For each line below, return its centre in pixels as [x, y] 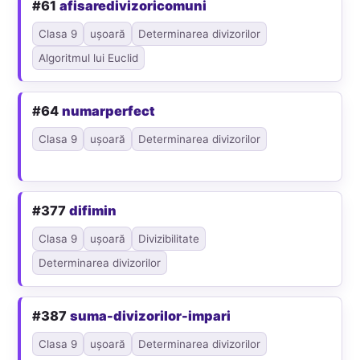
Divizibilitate [169, 238]
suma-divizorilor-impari [151, 315]
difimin [93, 210]
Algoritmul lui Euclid [89, 57]
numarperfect [109, 110]
